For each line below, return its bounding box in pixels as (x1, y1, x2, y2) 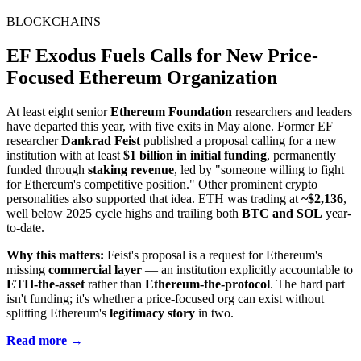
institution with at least (6, 148, 123, 163)
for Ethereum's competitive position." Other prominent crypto (6, 177, 317, 192)
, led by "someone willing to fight (174, 163, 344, 177)
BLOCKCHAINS (6, 15, 101, 29)
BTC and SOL (242, 206, 322, 221)
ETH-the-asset (6, 277, 85, 292)
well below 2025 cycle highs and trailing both (6, 206, 242, 221)
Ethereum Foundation (110, 105, 232, 119)
